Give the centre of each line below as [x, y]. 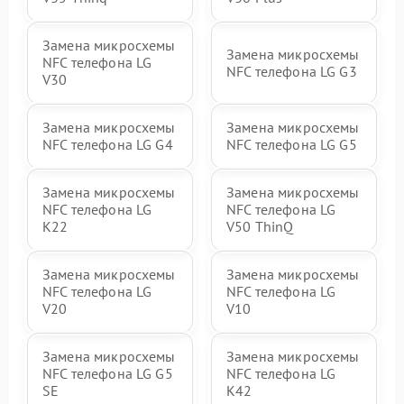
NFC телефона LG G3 [292, 71]
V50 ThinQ [260, 226]
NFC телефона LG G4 [108, 144]
